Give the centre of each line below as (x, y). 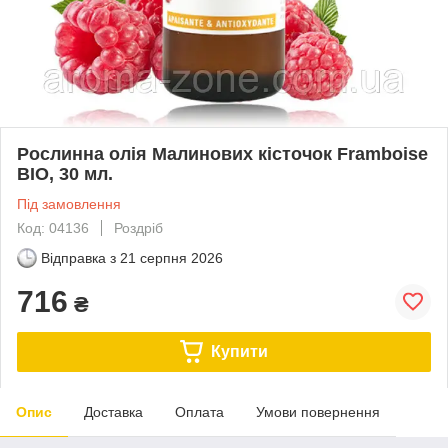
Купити (239, 351)
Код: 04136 (53, 227)
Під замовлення (69, 203)
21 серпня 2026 (171, 257)
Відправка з (78, 257)
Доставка (113, 411)
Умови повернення (318, 411)
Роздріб (138, 227)
